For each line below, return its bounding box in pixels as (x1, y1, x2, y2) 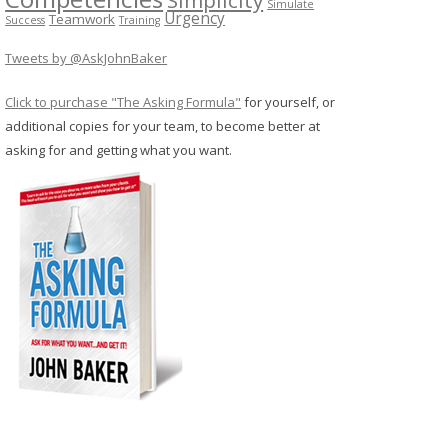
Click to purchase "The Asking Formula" (5, 92, 242, 111)
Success (5, 12, 46, 27)
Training (119, 12, 161, 27)
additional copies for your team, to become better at (5, 116, 321, 135)
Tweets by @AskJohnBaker (5, 48, 168, 67)
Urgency (164, 7, 226, 29)
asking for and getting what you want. (5, 140, 233, 159)
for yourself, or (241, 92, 336, 111)
